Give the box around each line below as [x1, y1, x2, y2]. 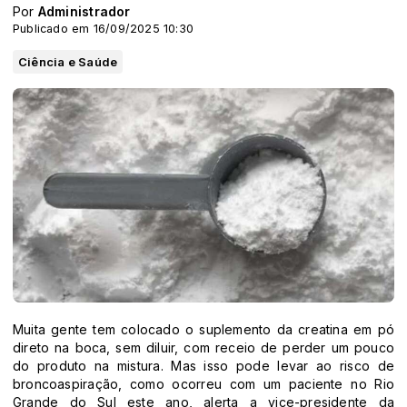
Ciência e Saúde [18, 55, 118, 69]
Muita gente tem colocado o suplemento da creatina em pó [13, 322, 394, 338]
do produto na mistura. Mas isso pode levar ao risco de [13, 358, 394, 374]
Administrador [37, 4, 131, 19]
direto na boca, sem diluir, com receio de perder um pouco [13, 340, 394, 356]
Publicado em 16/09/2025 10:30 [13, 22, 194, 35]
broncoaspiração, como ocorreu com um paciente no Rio [13, 376, 394, 392]
